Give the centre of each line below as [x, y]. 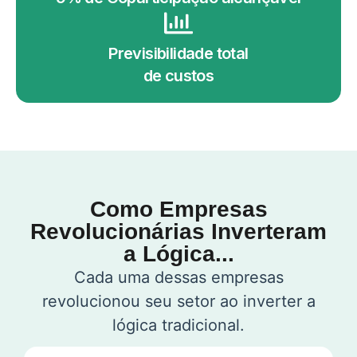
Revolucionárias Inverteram [178, 231]
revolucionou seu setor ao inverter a [178, 301]
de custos [178, 75]
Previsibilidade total [178, 53]
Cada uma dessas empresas [178, 277]
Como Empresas [178, 209]
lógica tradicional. [178, 325]
